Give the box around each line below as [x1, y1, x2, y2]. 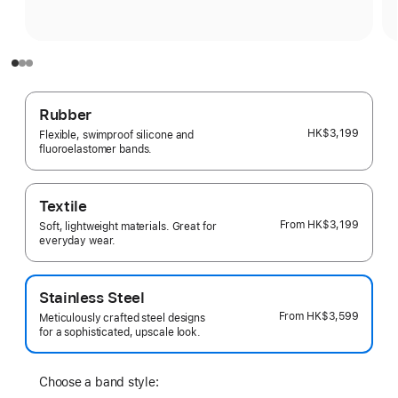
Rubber [39, 106, 92, 123]
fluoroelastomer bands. [39, 143, 153, 155]
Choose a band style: [39, 375, 159, 389]
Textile [39, 197, 87, 215]
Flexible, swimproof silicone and [39, 129, 195, 141]
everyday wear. [39, 235, 116, 247]
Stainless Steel [39, 289, 145, 306]
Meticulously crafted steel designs [39, 312, 205, 324]
